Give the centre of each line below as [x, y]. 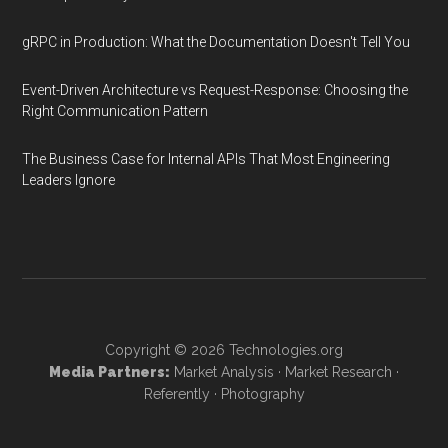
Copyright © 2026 [167, 350]
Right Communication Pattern [115, 111]
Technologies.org [286, 350]
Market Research [338, 372]
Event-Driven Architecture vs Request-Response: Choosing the [215, 90]
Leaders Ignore [69, 180]
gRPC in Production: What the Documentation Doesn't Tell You [216, 42]
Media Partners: [109, 372]
